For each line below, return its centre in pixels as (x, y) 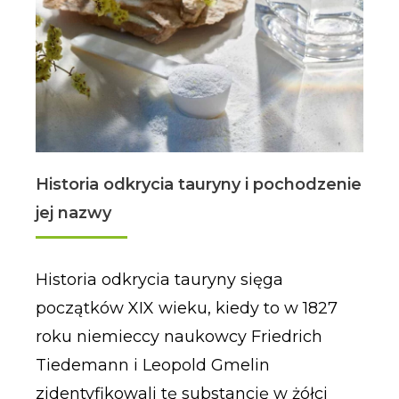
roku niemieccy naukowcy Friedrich (179, 337)
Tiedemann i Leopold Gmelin (152, 366)
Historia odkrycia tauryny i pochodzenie (198, 185)
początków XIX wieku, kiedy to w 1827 (186, 309)
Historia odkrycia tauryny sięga (159, 280)
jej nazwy (73, 213)
